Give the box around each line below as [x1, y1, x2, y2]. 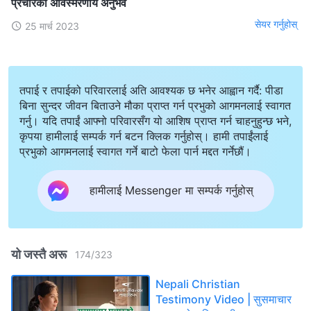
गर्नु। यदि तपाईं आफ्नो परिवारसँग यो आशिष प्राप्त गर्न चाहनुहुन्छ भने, [19, 113, 292, 128]
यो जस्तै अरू [11, 246, 67, 262]
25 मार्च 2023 [25, 19, 79, 32]
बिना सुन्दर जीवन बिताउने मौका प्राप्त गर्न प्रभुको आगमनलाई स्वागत [19, 98, 291, 112]
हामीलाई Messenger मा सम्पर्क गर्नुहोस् [89, 183, 253, 198]
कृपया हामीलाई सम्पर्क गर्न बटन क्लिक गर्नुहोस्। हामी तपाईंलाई [19, 128, 268, 143]
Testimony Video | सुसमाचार [155, 292, 292, 306]
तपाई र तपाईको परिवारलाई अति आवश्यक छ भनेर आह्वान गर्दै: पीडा [19, 83, 283, 97]
